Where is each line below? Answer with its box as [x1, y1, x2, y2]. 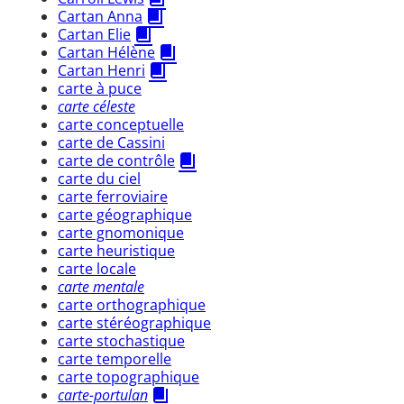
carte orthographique [58, 294, 206, 315]
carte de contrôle [58, 150, 175, 170]
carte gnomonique [58, 222, 184, 243]
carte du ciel [58, 168, 141, 188]
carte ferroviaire [58, 186, 168, 207]
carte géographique [58, 204, 192, 225]
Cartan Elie [58, 23, 131, 44]
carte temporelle [58, 348, 171, 369]
